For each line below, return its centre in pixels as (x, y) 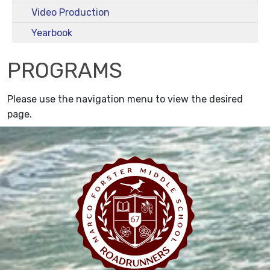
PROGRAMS (65, 70)
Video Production (71, 12)
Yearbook (52, 33)
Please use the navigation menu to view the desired (125, 99)
